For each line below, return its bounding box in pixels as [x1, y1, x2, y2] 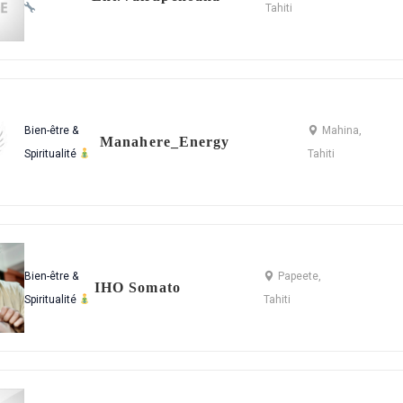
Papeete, [278, 270, 322, 282]
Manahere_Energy [100, 134, 230, 149]
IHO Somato [94, 280, 181, 295]
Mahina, [321, 124, 362, 137]
